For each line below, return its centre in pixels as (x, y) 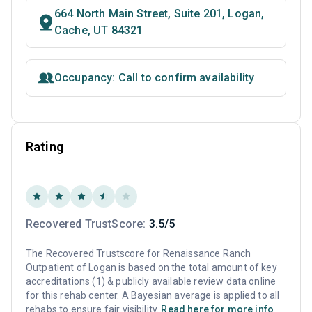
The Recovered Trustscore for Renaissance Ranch (139, 254)
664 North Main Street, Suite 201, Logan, (159, 14)
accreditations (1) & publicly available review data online (151, 282)
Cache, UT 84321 (99, 31)
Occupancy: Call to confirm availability (155, 78)
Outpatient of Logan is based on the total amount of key (151, 268)
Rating (45, 147)
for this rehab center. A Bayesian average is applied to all (153, 296)
